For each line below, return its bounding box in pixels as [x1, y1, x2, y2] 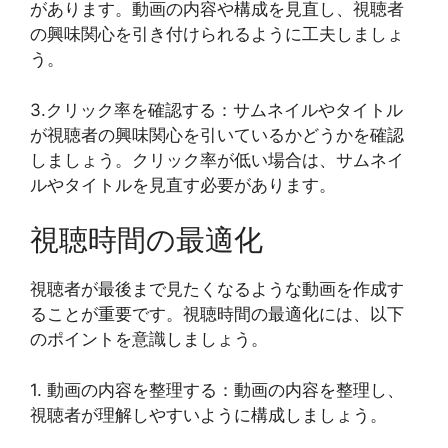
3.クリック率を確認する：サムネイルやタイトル [30, 99, 403, 120]
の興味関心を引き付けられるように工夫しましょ [30, 24, 404, 45]
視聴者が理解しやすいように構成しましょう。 [30, 404, 387, 425]
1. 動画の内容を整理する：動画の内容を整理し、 [30, 379, 404, 400]
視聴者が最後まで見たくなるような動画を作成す [30, 279, 404, 300]
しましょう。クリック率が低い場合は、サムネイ [30, 149, 404, 170]
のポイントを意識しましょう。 [30, 329, 268, 350]
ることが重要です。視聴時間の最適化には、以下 [30, 304, 404, 325]
